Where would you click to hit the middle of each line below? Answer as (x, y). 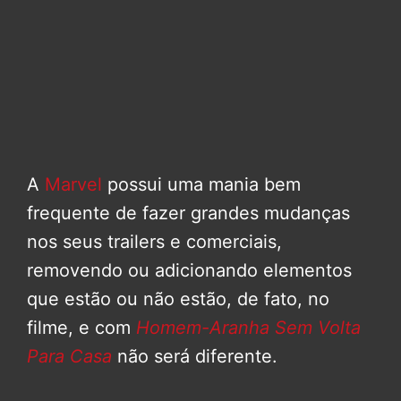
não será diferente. (195, 357)
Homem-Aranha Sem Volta (248, 328)
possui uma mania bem (204, 185)
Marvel (76, 185)
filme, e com (81, 328)
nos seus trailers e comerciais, (154, 242)
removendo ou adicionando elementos (189, 271)
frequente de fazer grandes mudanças (188, 213)
